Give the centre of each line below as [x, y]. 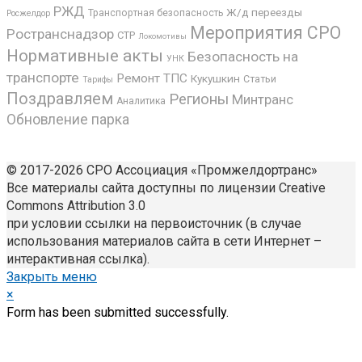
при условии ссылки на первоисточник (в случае [154, 223]
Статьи [260, 79]
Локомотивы [162, 36]
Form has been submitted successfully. [118, 312]
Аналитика [141, 101]
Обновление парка [68, 119]
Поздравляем [60, 98]
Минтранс [263, 99]
